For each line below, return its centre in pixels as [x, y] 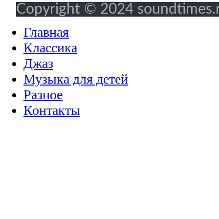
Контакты [52, 110]
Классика [50, 48]
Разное [43, 95]
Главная [46, 32]
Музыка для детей [76, 79]
